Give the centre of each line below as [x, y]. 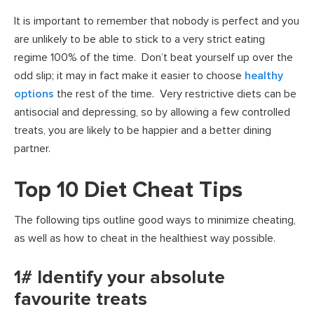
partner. [32, 148]
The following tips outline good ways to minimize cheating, [155, 220]
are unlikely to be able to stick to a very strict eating [139, 39]
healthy [264, 75]
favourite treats [81, 299]
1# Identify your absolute [120, 277]
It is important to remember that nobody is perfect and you [157, 21]
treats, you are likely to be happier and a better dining [143, 130]
